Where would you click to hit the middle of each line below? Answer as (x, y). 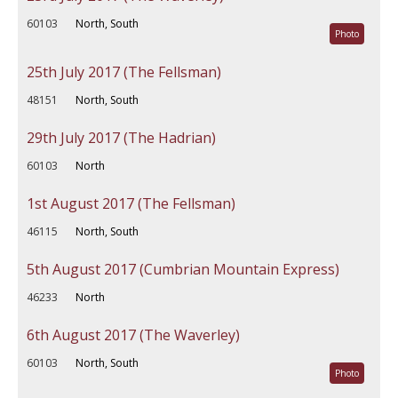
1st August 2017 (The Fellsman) (131, 203)
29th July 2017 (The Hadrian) (121, 138)
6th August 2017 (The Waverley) (133, 335)
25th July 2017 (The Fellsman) (124, 72)
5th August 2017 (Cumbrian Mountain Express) (183, 269)
